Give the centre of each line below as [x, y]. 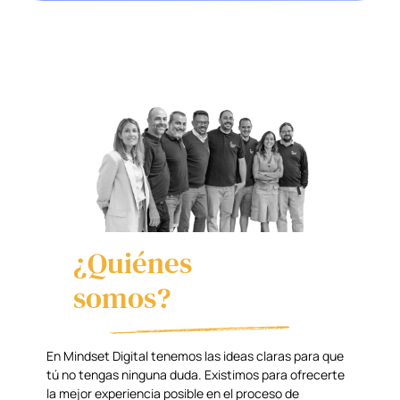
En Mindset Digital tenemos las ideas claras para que [196, 355]
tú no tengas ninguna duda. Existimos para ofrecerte [196, 374]
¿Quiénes [133, 262]
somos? [122, 297]
